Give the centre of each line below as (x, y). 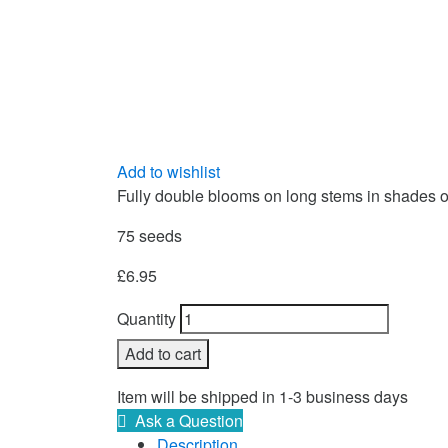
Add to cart (163, 354)
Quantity (146, 319)
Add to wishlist (168, 172)
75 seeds (149, 236)
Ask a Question (189, 421)
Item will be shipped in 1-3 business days (262, 397)
